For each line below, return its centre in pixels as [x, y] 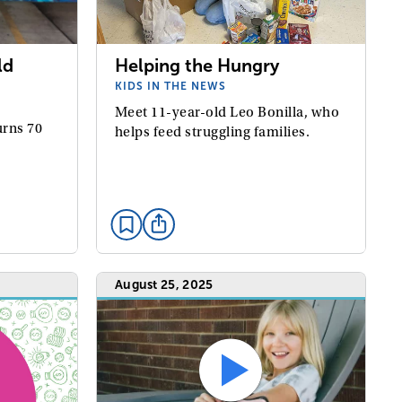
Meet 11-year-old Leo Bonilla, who [227, 113]
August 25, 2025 [164, 284]
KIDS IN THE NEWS [170, 87]
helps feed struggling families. [212, 132]
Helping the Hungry [197, 66]
